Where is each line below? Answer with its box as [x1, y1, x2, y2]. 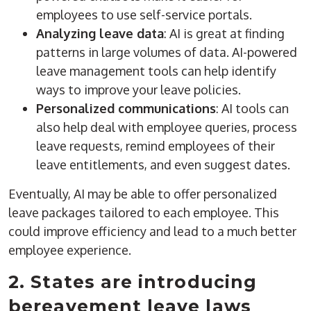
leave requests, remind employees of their [36, 138, 276, 154]
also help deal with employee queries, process [36, 119, 298, 135]
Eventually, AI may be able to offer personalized [8, 186, 278, 202]
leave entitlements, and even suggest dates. [36, 157, 291, 173]
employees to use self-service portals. [36, 7, 253, 23]
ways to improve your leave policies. [36, 82, 242, 98]
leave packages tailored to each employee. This [8, 205, 280, 221]
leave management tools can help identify [36, 63, 277, 79]
